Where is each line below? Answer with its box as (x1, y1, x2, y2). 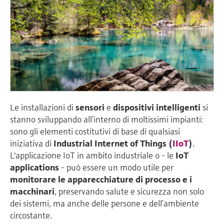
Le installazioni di (10, 101, 75, 113)
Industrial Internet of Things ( (53, 137, 172, 149)
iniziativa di (10, 137, 53, 149)
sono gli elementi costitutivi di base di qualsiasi (10, 125, 180, 137)
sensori (75, 101, 104, 113)
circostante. (10, 209, 54, 221)
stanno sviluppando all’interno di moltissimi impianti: (10, 113, 203, 125)
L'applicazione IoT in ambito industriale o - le (10, 149, 175, 161)
